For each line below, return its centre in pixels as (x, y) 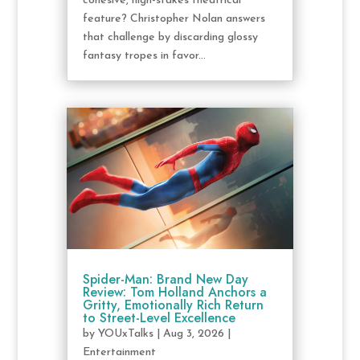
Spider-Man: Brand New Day (165, 280)
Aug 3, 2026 (193, 334)
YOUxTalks (125, 334)
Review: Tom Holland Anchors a (174, 292)
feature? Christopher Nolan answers (174, 19)
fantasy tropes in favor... (144, 56)
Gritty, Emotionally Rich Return (173, 305)
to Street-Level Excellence (159, 318)
